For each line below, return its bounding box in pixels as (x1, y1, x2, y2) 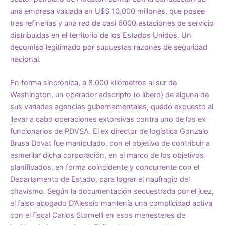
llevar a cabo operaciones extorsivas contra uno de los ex (10, 114, 206, 124)
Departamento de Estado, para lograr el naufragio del (10, 174, 190, 184)
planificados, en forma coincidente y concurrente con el (10, 162, 199, 172)
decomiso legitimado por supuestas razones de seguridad (10, 42, 207, 52)
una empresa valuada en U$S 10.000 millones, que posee (10, 6, 205, 16)
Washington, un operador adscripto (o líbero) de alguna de (10, 90, 209, 99)
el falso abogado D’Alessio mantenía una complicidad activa (10, 198, 212, 208)
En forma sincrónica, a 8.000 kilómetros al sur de (10, 78, 177, 87)
